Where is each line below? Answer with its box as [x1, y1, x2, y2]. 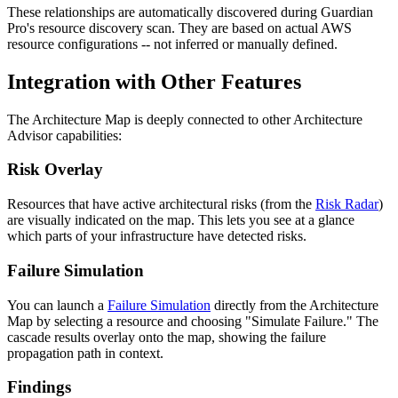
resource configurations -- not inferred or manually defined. [7, 36, 338, 52]
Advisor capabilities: [7, 127, 122, 143]
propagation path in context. [7, 345, 163, 361]
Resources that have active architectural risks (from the [7, 196, 315, 212]
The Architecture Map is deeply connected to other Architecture [7, 111, 362, 127]
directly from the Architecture [211, 297, 378, 313]
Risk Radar [315, 196, 378, 212]
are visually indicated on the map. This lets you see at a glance [7, 212, 354, 228]
